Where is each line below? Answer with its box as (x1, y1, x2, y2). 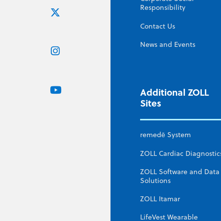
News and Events (140, 39, 195, 49)
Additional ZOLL (140, 85, 209, 99)
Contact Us (140, 21, 175, 31)
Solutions (140, 175, 171, 185)
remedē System (140, 130, 191, 140)
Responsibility (140, 2, 185, 13)
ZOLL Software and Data (140, 166, 220, 177)
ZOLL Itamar (140, 194, 180, 204)
